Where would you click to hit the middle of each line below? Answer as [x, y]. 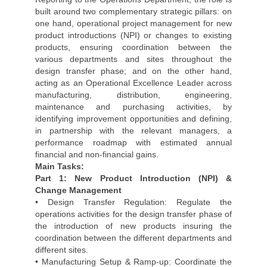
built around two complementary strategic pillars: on [133, 11]
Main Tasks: [61, 166]
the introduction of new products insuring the [133, 226]
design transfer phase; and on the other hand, [133, 71]
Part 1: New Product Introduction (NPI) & [133, 178]
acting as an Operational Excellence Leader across [133, 83]
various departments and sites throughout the [133, 59]
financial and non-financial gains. [97, 154]
